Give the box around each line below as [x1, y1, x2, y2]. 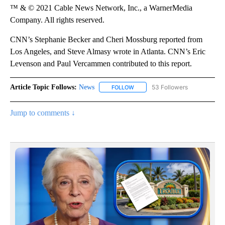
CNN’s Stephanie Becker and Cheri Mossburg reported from [10, 35, 202, 44]
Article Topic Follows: [10, 83, 77, 91]
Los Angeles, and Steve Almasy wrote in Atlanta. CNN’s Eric [10, 47, 205, 56]
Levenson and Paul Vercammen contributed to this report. [10, 59, 192, 68]
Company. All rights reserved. [10, 15, 104, 24]
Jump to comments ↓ [10, 108, 75, 117]
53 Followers [152, 83, 188, 91]
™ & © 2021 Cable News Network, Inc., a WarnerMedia [10, 3, 192, 12]
